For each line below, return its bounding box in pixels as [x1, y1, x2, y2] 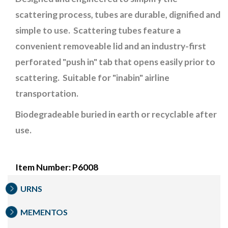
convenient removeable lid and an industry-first [15, 41, 206, 52]
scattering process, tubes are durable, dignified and [15, 9, 220, 20]
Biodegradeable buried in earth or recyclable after [15, 109, 217, 120]
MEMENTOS [20, 207, 68, 217]
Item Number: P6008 [15, 162, 98, 173]
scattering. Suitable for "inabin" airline [15, 72, 169, 83]
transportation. [15, 88, 78, 99]
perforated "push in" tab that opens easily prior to [15, 56, 215, 68]
